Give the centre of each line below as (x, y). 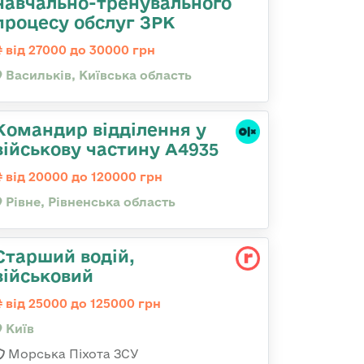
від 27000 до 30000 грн (79, 50)
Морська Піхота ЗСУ (72, 354)
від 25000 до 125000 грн (82, 303)
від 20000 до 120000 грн (82, 177)
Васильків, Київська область (97, 75)
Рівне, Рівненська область (89, 202)
